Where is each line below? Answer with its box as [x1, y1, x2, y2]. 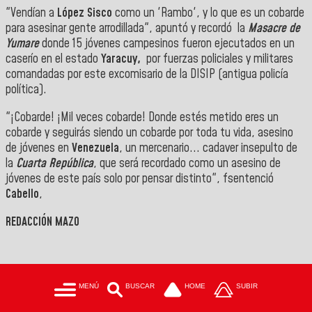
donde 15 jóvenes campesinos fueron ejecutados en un [39, 36, 295, 53]
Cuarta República [16, 155, 93, 173]
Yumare [6, 36, 39, 53]
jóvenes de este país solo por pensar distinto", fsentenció [6, 171, 276, 188]
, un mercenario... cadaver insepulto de [119, 140, 297, 157]
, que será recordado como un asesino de [93, 155, 281, 173]
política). [6, 81, 47, 99]
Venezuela [72, 140, 119, 157]
